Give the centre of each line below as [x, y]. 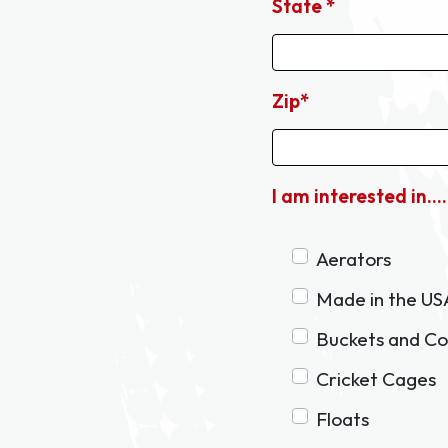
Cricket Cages [376, 379]
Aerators [353, 259]
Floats [342, 419]
